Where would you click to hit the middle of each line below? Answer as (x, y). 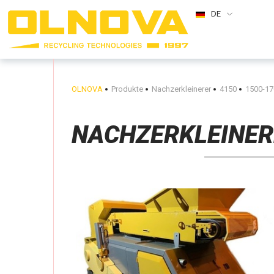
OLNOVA (87, 89)
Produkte (127, 89)
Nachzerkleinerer (181, 89)
